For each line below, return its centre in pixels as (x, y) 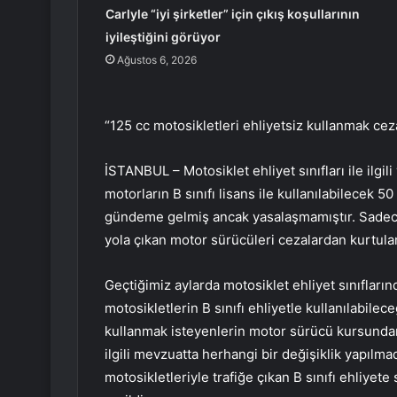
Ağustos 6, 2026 (156, 60)
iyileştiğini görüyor (163, 37)
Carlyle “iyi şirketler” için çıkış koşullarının (232, 14)
